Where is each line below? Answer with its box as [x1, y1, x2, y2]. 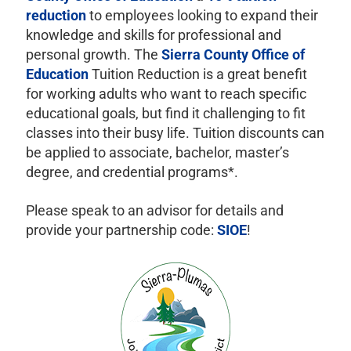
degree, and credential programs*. [25, 164, 238, 181]
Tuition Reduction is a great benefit [88, 66, 307, 83]
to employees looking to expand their [85, 7, 318, 24]
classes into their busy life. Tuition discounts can [25, 125, 324, 142]
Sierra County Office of [161, 46, 305, 63]
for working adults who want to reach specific [25, 85, 306, 103]
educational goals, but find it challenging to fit [25, 105, 306, 122]
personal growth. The [25, 46, 161, 63]
